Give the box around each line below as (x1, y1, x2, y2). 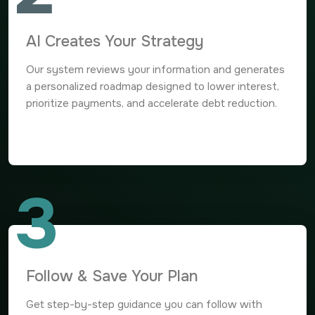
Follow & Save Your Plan (26, 266, 198, 286)
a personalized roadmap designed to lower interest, (26, 79, 279, 94)
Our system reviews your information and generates (26, 63, 285, 77)
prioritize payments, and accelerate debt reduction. (26, 96, 277, 110)
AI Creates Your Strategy (26, 32, 204, 51)
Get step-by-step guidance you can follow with (26, 297, 262, 311)
